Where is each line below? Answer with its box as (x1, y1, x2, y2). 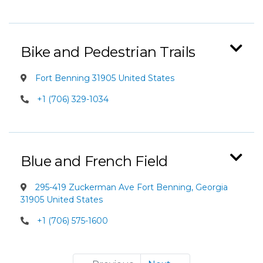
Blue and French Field (21, 153, 168, 170)
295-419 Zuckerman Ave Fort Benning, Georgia (33, 182, 228, 193)
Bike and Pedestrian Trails (21, 43, 196, 60)
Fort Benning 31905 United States (33, 73, 174, 83)
